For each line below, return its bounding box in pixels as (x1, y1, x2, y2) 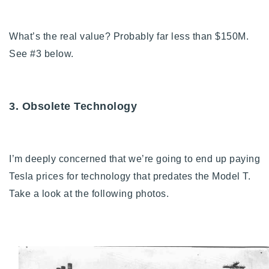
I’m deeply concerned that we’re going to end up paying (9, 153, 260, 164)
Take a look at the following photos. (9, 188, 172, 199)
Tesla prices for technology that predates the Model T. (9, 171, 250, 181)
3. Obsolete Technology (9, 100, 137, 112)
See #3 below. (9, 48, 76, 59)
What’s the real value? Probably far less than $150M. (9, 31, 249, 41)
